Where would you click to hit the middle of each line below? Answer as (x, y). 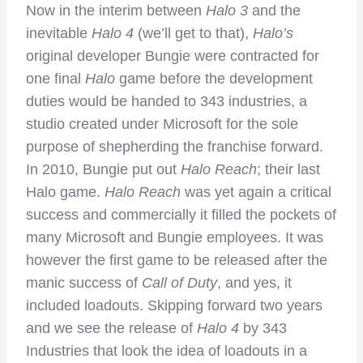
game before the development (214, 78)
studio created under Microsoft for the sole (162, 124)
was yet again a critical (256, 192)
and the (274, 10)
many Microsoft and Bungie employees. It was (175, 237)
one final (53, 78)
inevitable (59, 33)
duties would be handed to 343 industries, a (167, 101)
